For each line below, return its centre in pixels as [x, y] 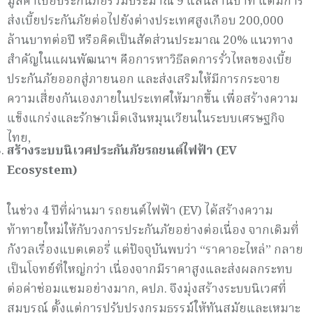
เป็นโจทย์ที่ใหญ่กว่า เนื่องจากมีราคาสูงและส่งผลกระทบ [150, 270]
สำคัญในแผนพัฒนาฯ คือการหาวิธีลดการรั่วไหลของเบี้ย [150, 60]
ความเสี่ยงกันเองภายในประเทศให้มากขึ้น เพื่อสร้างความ [153, 99]
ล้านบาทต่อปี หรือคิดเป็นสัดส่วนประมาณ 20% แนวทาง [150, 41]
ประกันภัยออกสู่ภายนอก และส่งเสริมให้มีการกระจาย [144, 80]
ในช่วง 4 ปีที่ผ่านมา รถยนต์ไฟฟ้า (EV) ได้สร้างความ [140, 211]
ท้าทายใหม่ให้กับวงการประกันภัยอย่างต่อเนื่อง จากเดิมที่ [153, 231]
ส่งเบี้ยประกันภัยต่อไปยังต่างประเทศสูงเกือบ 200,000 [145, 21]
